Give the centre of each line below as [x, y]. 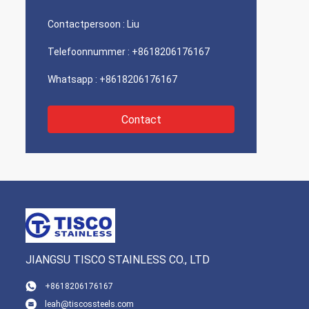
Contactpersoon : [86, 24]
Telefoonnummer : [89, 52]
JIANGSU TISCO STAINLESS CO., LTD [118, 260]
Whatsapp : [72, 79]
